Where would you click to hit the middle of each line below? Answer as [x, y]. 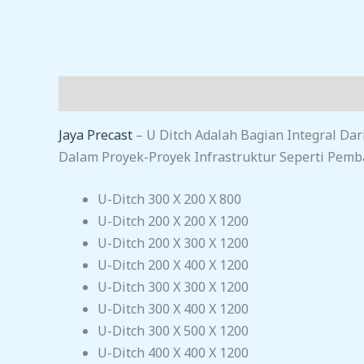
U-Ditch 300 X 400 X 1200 [173, 309]
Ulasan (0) [167, 93]
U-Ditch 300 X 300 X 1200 [173, 287]
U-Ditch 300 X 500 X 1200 [173, 331]
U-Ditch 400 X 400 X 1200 [173, 353]
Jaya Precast [95, 134]
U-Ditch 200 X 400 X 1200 [173, 265]
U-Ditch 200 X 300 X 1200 [173, 243]
